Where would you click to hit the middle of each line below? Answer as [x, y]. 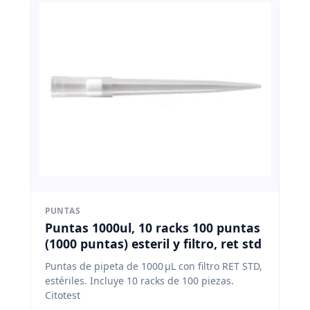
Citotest [63, 295]
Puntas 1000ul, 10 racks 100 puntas [153, 228]
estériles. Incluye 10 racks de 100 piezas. [139, 281]
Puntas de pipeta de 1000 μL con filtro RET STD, [154, 266]
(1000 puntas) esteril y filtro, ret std [153, 244]
